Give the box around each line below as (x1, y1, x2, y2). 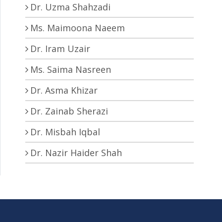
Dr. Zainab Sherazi (30, 105, 108, 117)
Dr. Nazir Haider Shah (30, 146, 122, 159)
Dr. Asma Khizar (30, 84, 98, 96)
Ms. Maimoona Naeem (30, 21, 125, 34)
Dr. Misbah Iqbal (30, 125, 100, 138)
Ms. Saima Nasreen (30, 63, 111, 75)
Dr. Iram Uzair (30, 42, 90, 55)
